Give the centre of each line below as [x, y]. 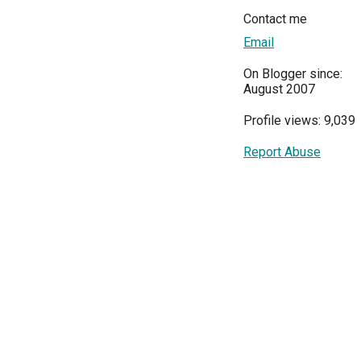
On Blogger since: [293, 73]
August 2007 [279, 89]
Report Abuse [282, 151]
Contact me [275, 19]
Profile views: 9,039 [299, 120]
